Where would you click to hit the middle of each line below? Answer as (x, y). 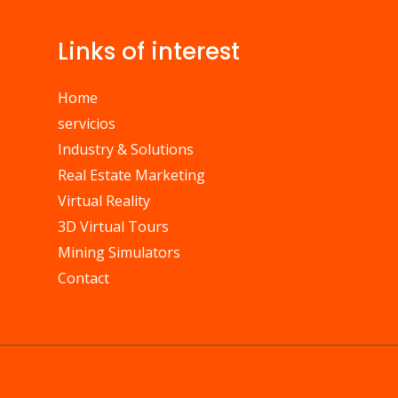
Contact (84, 278)
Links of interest (149, 51)
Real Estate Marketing (131, 175)
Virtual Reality (104, 200)
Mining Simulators (119, 252)
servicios (87, 123)
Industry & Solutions (126, 149)
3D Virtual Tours (113, 226)
